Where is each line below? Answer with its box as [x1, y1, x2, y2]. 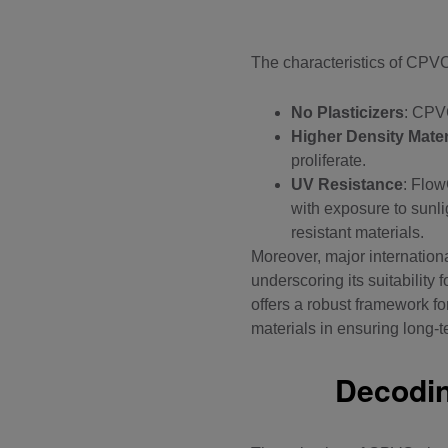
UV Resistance [290, 176, 403, 194]
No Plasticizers [290, 104, 404, 122]
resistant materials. [290, 224, 424, 242]
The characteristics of [250, 54, 406, 72]
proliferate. [290, 152, 366, 170]
